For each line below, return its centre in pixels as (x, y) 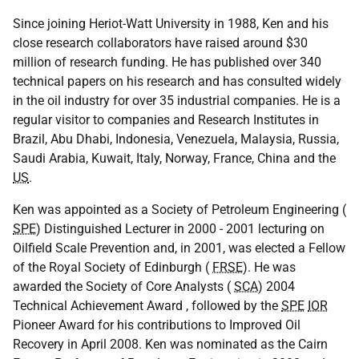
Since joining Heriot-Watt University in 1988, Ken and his (171, 24)
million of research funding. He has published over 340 (167, 62)
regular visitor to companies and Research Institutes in (166, 120)
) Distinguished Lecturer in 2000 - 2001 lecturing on (180, 229)
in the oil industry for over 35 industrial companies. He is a (177, 101)
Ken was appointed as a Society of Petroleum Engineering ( (179, 210)
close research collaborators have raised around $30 (160, 43)
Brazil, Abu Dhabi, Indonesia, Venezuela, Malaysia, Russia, (176, 139)
